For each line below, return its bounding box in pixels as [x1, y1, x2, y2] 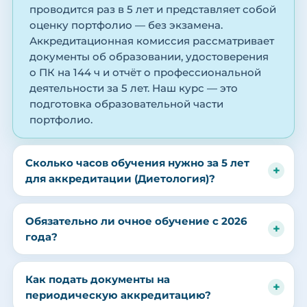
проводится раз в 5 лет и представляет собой [29, 3, 276, 16]
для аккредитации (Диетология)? [25, 172, 215, 186]
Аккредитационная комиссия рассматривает [29, 35, 274, 48]
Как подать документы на [25, 273, 170, 286]
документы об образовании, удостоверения [29, 51, 269, 64]
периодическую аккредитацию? [25, 288, 211, 302]
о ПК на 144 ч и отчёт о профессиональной [29, 66, 261, 79]
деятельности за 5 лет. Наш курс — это [29, 82, 238, 95]
